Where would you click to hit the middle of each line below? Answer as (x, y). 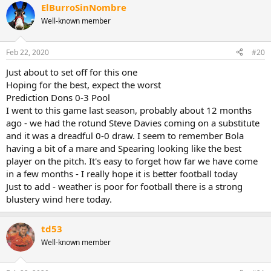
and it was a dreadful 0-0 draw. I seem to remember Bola (125, 135)
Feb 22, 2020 (28, 52)
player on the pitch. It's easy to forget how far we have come (132, 161)
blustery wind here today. (59, 199)
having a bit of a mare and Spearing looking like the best (124, 148)
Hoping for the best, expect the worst (83, 84)
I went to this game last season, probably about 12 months (129, 110)
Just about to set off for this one (72, 72)
